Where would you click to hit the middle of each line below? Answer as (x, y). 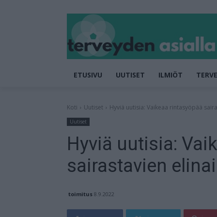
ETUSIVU (88, 75)
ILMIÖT (170, 75)
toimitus (80, 194)
